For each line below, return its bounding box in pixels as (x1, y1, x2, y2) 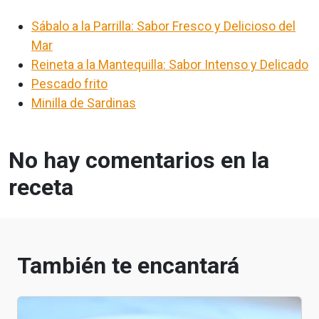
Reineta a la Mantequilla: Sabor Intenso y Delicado (31, 56, 308, 72)
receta (9, 173, 73, 201)
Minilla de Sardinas (31, 95, 136, 110)
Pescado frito (31, 75, 108, 91)
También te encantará (17, 251, 239, 279)
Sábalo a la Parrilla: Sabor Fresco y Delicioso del (31, 18, 296, 33)
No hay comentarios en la (9, 146, 269, 174)
